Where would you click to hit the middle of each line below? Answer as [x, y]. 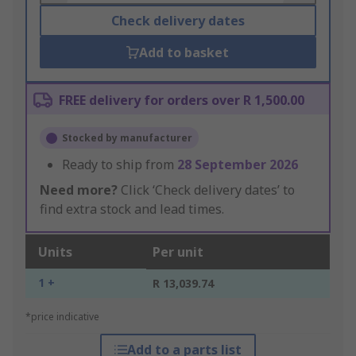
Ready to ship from [120, 165]
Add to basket [184, 53]
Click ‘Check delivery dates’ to [206, 190]
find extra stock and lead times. [132, 209]
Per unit [178, 252]
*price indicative [62, 317]
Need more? [79, 190]
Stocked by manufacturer [127, 138]
